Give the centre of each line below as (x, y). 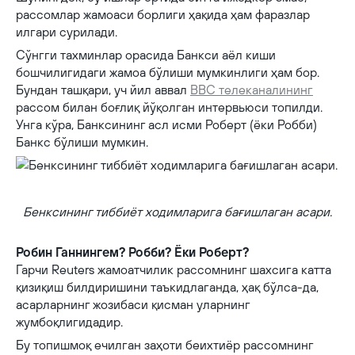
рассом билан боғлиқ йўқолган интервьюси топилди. (169, 107)
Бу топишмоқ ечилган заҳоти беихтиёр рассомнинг (164, 345)
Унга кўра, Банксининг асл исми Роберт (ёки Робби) (166, 124)
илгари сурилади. (67, 32)
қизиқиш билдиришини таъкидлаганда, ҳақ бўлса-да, (167, 287)
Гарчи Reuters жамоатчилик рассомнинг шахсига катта (174, 269)
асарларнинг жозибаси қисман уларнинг (133, 304)
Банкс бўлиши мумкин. (82, 142)
